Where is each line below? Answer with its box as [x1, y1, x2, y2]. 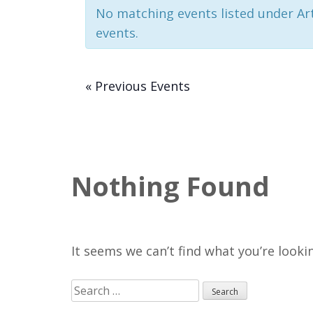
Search [71, 279, 111, 297]
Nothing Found [71, 167, 270, 204]
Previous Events [92, 77, 190, 94]
